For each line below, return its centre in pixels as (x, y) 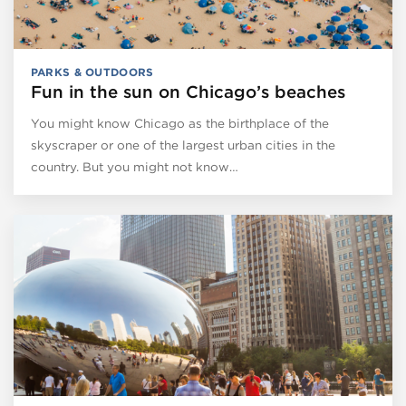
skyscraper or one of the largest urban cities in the (183, 145)
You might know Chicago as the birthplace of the (179, 123)
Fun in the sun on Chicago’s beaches (188, 92)
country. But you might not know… (134, 166)
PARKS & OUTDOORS (92, 72)
